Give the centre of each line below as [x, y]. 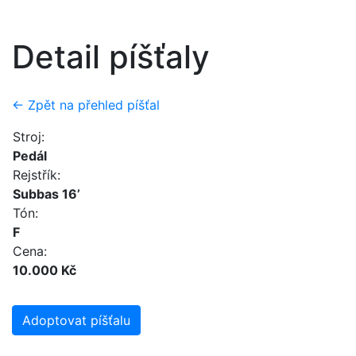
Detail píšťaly [111, 57]
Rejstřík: [37, 175]
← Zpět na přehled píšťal [86, 105]
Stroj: [29, 137]
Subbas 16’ [46, 194]
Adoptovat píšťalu [76, 320]
